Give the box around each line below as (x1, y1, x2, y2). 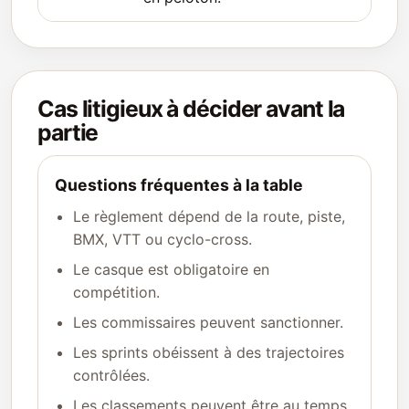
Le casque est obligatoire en (73, 260, 269, 278)
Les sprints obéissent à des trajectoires (73, 343, 344, 362)
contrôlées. (73, 366, 150, 384)
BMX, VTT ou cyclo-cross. (73, 230, 252, 248)
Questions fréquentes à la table (55, 175, 303, 194)
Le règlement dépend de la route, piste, (73, 207, 345, 225)
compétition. (73, 283, 160, 301)
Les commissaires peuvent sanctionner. (73, 313, 343, 331)
